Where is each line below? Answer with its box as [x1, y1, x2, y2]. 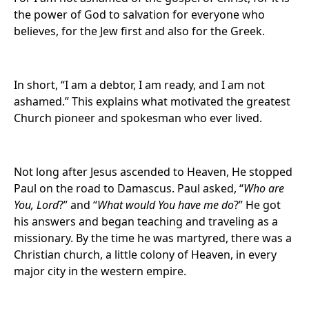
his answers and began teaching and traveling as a [14, 214, 278, 229]
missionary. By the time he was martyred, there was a [14, 230, 292, 246]
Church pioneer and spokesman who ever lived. [14, 110, 262, 126]
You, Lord [14, 197, 59, 212]
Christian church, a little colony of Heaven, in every [14, 247, 277, 262]
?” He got [234, 197, 281, 212]
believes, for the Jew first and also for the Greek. [14, 23, 265, 39]
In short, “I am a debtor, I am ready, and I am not [14, 77, 265, 92]
